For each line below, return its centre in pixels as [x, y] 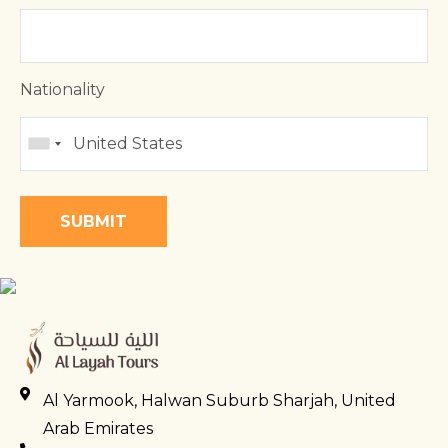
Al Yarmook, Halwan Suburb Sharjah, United [219, 401]
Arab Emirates [97, 429]
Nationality [62, 89]
